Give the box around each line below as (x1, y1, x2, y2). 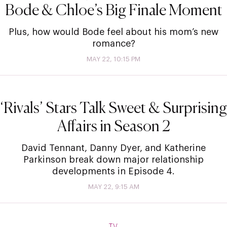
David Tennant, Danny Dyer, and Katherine (21, 143, 206, 153)
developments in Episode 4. (52, 166, 175, 176)
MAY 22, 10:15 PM (87, 55, 140, 62)
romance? (92, 39, 135, 48)
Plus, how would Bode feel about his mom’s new (9, 27, 218, 36)
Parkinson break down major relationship (23, 155, 204, 164)
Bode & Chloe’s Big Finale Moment (5, 3, 222, 19)
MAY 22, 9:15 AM (88, 183, 139, 190)
